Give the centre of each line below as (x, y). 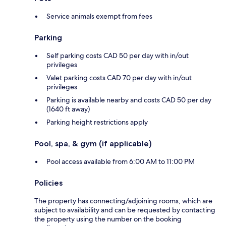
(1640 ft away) (68, 109)
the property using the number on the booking (108, 219)
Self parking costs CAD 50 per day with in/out (118, 55)
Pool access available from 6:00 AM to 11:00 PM (121, 161)
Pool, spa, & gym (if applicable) (93, 143)
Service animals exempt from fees (99, 16)
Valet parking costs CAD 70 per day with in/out (119, 77)
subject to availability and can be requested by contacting (125, 210)
